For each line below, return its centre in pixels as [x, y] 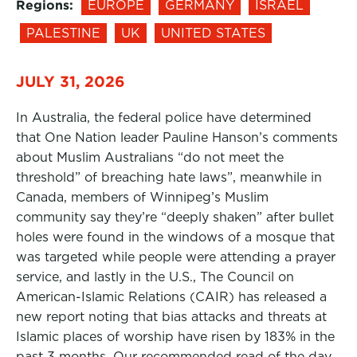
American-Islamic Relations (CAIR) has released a [171, 297]
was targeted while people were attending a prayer [176, 257]
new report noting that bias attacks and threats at [171, 317]
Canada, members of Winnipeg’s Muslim [142, 197]
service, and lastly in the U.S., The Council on [155, 277]
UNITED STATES [213, 33]
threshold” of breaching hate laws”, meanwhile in [169, 177]
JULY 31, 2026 [71, 81]
